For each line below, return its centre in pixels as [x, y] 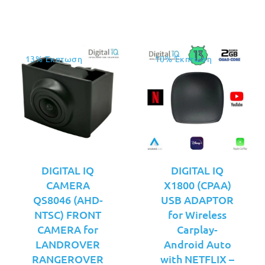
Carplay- [197, 229]
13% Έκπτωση [54, 59]
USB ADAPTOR [197, 200]
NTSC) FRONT [68, 214]
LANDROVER [68, 244]
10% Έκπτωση [184, 59]
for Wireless [197, 214]
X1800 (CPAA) [197, 185]
